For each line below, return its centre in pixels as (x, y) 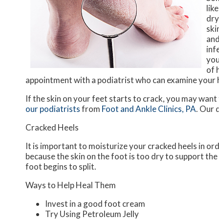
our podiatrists (53, 109)
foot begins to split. (61, 167)
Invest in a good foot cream (95, 204)
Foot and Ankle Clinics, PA (149, 109)
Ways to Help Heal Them (71, 185)
